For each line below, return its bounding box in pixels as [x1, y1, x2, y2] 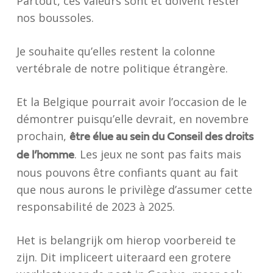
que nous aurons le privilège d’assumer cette [16, 182, 252, 197]
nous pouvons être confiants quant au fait [16, 165, 238, 180]
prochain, [16, 129, 69, 143]
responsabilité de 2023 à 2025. [16, 199, 175, 214]
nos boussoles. [16, 10, 94, 25]
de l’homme [16, 150, 74, 161]
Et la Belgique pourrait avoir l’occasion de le [16, 94, 247, 109]
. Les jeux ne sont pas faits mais [74, 147, 241, 161]
